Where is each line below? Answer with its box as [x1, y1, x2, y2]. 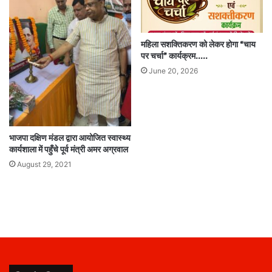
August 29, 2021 [17, 160, 72, 169]
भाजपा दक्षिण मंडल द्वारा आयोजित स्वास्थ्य [9, 134, 131, 143]
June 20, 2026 [149, 66, 198, 75]
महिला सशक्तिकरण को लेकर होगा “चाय [141, 39, 256, 49]
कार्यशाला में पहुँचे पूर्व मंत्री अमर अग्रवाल [9, 145, 128, 155]
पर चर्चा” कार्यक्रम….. [141, 51, 208, 61]
